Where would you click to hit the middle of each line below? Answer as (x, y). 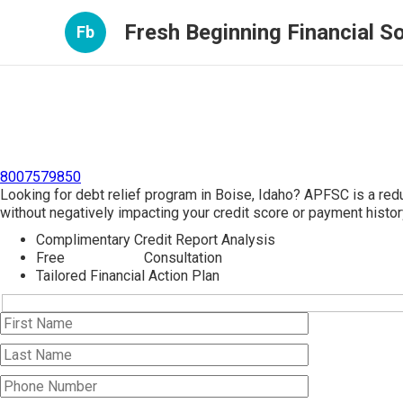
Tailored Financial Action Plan (128, 276)
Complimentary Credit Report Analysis (156, 240)
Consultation (181, 258)
